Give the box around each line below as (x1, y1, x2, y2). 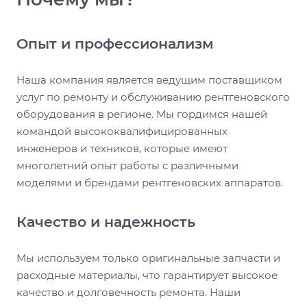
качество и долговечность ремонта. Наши (16, 286, 241, 299)
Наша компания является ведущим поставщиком (16, 73, 282, 87)
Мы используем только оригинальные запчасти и (16, 251, 280, 265)
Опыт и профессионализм (16, 35, 214, 53)
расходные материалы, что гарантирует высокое (16, 269, 278, 282)
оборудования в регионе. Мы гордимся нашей (16, 108, 267, 121)
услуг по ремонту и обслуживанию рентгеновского (16, 90, 290, 104)
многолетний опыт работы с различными (16, 159, 238, 173)
